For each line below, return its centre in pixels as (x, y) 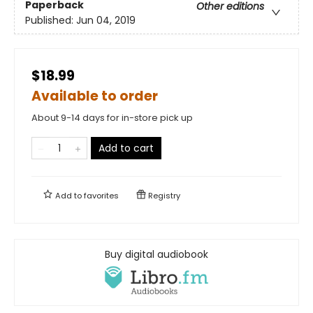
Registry (163, 195)
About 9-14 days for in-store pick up (112, 117)
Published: (51, 21)
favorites (101, 195)
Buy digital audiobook (156, 254)
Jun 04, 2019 (106, 21)
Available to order (95, 96)
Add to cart (126, 148)
